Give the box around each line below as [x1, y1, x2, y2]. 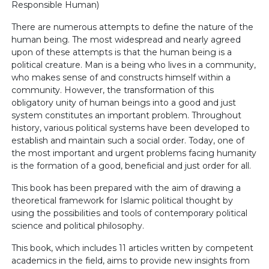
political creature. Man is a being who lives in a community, [11, 59, 256, 70]
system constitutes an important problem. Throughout [11, 110, 242, 121]
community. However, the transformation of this [11, 85, 214, 95]
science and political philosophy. [11, 220, 145, 231]
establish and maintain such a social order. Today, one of [11, 135, 245, 146]
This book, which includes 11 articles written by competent [11, 243, 254, 253]
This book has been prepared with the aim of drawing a [11, 183, 241, 193]
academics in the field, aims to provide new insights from [11, 255, 250, 266]
